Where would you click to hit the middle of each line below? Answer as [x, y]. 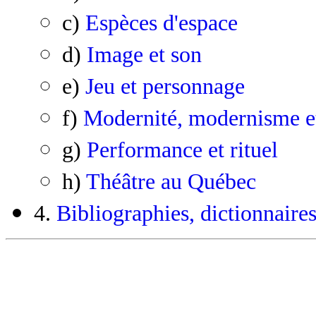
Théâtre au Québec [171, 182]
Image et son [144, 55]
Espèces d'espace [162, 23]
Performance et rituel [182, 150]
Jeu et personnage [165, 87]
